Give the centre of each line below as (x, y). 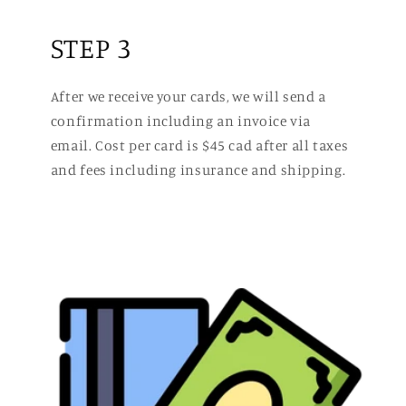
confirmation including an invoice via (181, 121)
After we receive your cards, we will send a (188, 96)
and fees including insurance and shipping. (198, 169)
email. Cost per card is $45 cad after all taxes (199, 145)
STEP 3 (91, 47)
